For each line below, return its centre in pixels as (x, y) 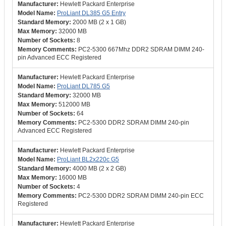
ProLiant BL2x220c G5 (88, 159)
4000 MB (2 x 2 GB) (99, 168)
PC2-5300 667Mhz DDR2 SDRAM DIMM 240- (141, 49)
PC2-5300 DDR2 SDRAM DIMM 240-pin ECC (141, 196)
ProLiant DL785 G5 (83, 86)
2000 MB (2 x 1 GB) (99, 22)
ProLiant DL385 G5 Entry (91, 13)
